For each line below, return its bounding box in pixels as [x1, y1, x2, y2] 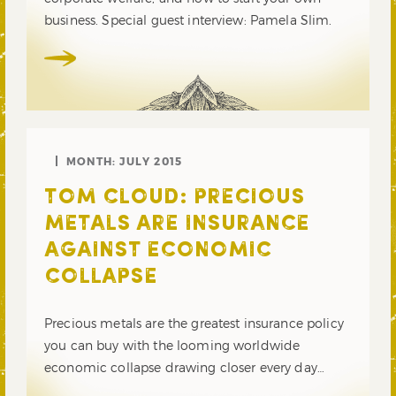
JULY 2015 [119, 155, 183, 168]
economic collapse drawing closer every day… [44, 360, 325, 376]
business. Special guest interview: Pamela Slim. [44, 12, 332, 28]
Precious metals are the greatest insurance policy [44, 316, 344, 331]
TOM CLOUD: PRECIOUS [44, 187, 305, 209]
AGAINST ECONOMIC [44, 240, 271, 263]
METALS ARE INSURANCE [44, 214, 309, 236]
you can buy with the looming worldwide [44, 338, 301, 354]
